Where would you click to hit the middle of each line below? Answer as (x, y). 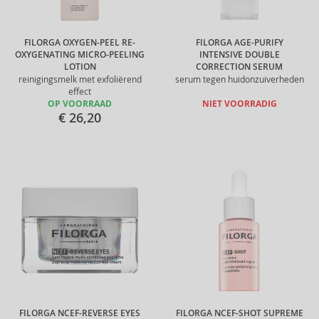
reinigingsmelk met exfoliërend (80, 79)
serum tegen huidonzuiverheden (239, 79)
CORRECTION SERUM (239, 67)
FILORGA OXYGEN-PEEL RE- (80, 43)
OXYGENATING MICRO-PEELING (80, 55)
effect (80, 91)
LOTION (80, 67)
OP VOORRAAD (80, 104)
